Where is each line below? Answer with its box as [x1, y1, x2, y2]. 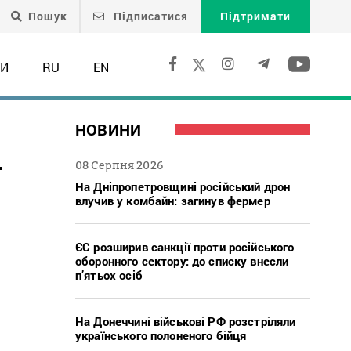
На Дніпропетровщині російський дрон [75, 178, 291, 194]
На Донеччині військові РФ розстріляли [75, 313, 296, 329]
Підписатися [110, 9, 188, 24]
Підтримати [220, 9, 291, 24]
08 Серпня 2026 [75, 157, 163, 172]
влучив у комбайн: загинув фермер [75, 192, 270, 208]
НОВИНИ [75, 118, 142, 139]
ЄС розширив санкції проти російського [75, 238, 295, 255]
